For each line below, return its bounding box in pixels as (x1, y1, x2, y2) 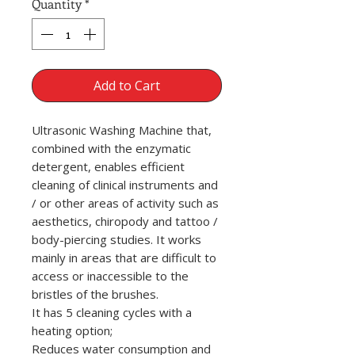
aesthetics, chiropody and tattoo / (32, 213, 218, 229)
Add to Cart (94, 77, 160, 94)
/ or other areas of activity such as (32, 195, 219, 211)
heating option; (32, 323, 113, 338)
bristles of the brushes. (32, 286, 158, 302)
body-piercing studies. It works (32, 231, 201, 247)
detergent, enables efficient (32, 158, 185, 174)
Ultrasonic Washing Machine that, (32, 122, 212, 138)
